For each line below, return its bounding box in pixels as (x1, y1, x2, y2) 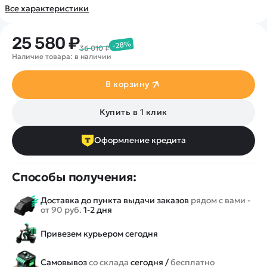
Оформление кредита (94, 135, 186, 146)
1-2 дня (82, 204, 112, 215)
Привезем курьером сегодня (41, 228, 158, 239)
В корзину (105, 79, 150, 90)
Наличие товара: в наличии (12, 52, 111, 61)
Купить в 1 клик (100, 106, 167, 117)
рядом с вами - (191, 194, 250, 206)
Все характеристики (5, 3, 89, 14)
